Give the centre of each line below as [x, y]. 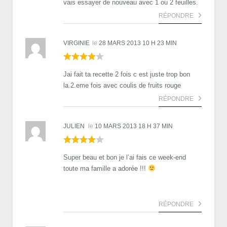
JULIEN [74, 126]
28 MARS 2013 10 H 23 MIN [138, 43]
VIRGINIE [77, 43]
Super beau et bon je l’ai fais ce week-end [125, 157]
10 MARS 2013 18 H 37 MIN [134, 126]
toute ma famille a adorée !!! [106, 168]
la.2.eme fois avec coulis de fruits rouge [122, 85]
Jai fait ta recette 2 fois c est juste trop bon [127, 74]
